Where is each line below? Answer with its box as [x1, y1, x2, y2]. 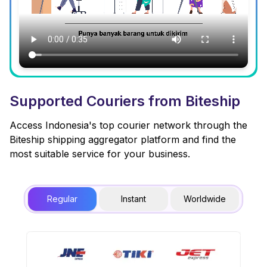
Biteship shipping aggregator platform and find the [10, 133, 236, 146]
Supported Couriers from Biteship [10, 92, 240, 110]
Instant [120, 194, 146, 204]
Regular [47, 194, 78, 204]
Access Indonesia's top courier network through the [10, 119, 247, 132]
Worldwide [183, 194, 226, 204]
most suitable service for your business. [10, 148, 190, 160]
